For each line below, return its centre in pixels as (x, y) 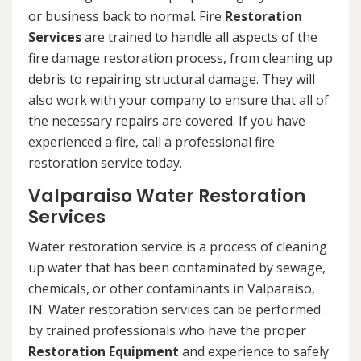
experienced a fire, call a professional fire (151, 142)
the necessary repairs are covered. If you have (167, 121)
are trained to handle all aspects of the (199, 37)
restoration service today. (105, 163)
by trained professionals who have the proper (167, 331)
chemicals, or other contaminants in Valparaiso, (172, 289)
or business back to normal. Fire (127, 17)
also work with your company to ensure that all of (178, 100)
